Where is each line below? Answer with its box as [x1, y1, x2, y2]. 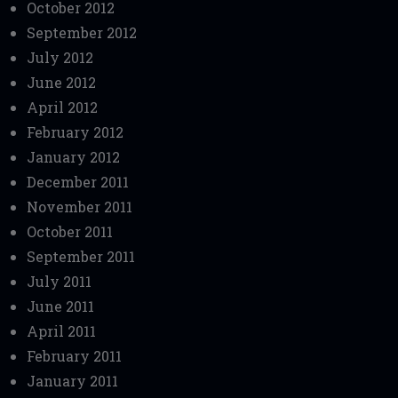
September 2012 [27, 22, 137, 42]
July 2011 [27, 271, 92, 291]
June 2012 [27, 72, 96, 92]
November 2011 [27, 196, 132, 216]
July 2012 [27, 47, 93, 67]
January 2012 [27, 147, 120, 166]
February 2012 [27, 122, 123, 141]
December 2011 [27, 171, 129, 191]
